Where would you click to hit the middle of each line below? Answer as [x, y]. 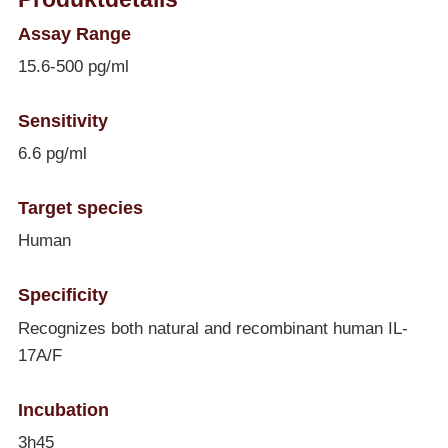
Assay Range [74, 34]
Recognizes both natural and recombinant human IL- [212, 328]
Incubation [63, 409]
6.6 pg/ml [52, 154]
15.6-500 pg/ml [73, 67]
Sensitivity [62, 121]
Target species [80, 208]
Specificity [62, 295]
